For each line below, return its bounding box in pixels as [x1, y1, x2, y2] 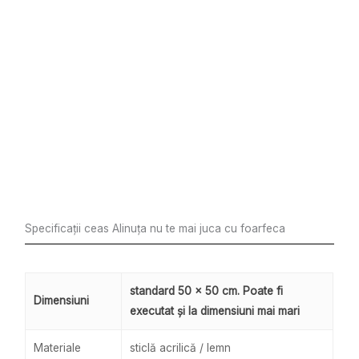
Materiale [34, 341, 82, 354]
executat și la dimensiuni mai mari [130, 304, 301, 317]
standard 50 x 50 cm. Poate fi [130, 284, 284, 297]
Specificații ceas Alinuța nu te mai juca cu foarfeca [25, 221, 286, 235]
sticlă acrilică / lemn [130, 341, 232, 354]
